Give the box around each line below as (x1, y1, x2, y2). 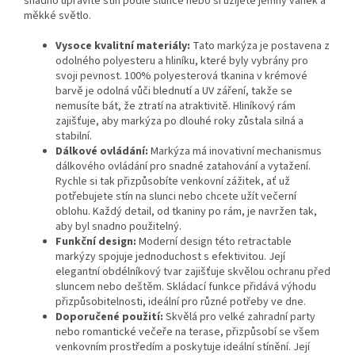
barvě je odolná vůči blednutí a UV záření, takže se (55, 83, 292, 100)
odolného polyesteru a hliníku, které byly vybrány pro (55, 53, 308, 70)
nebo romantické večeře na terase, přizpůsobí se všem (55, 324, 319, 341)
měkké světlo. (24, 8, 91, 25)
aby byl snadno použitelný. (55, 219, 181, 235)
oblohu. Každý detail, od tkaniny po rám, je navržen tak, (55, 204, 317, 220)
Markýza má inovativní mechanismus (148, 143, 322, 160)
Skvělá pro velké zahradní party (163, 309, 315, 326)
